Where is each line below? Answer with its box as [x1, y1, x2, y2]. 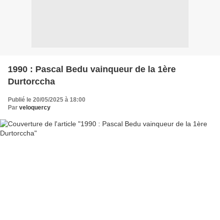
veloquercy [19, 104, 51, 111]
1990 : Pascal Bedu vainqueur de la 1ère [8, 64, 176, 74]
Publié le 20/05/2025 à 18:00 [8, 96, 85, 103]
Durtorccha [8, 76, 55, 86]
